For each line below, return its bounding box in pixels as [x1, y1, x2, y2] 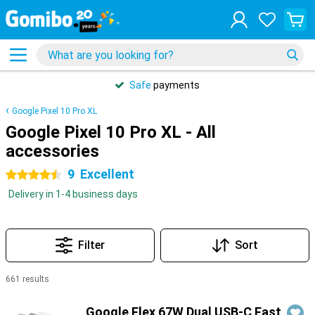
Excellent [80, 167, 134, 181]
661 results [6, 274, 49, 284]
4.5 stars [6, 169, 46, 181]
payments [151, 79, 200, 91]
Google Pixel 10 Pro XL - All [6, 122, 216, 142]
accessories [6, 141, 99, 161]
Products [6, 291, 50, 302]
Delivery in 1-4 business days [8, 188, 138, 200]
